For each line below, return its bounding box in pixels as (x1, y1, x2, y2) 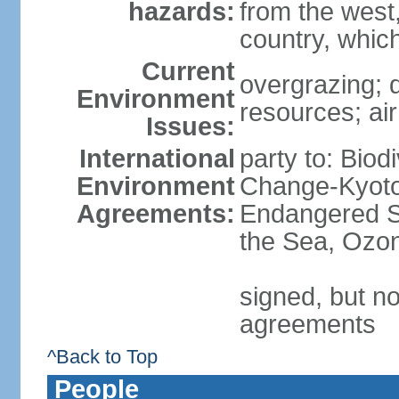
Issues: (145, 112, 235, 141)
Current (141, 57, 235, 85)
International (78, 144, 235, 173)
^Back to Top (46, 346, 158, 368)
